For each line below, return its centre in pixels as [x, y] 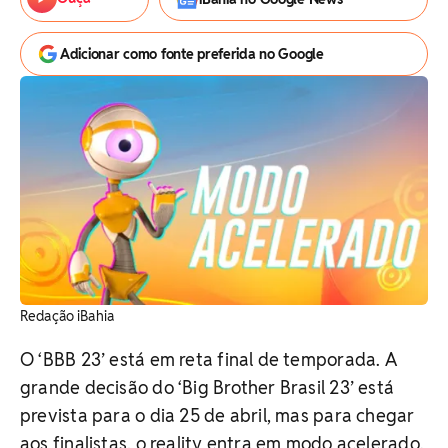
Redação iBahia [67, 316]
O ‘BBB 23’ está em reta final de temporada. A [208, 360]
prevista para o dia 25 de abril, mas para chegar [217, 416]
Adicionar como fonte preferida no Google [192, 54]
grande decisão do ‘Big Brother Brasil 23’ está [207, 388]
